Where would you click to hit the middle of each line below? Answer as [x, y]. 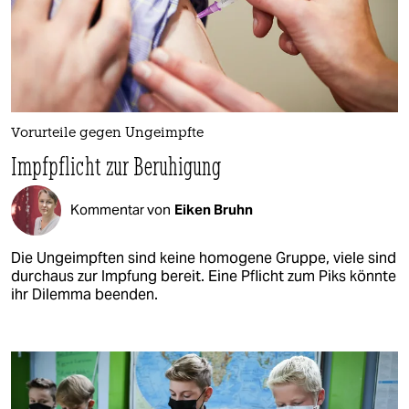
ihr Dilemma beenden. [84, 294]
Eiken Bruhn [214, 210]
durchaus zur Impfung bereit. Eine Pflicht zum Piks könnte [204, 276]
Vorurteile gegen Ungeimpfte [107, 133]
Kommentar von [121, 210]
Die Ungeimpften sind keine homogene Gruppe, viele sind [204, 257]
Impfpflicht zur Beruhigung [116, 165]
